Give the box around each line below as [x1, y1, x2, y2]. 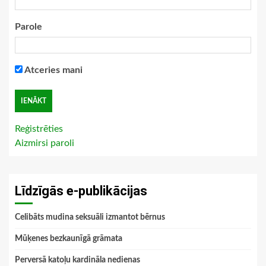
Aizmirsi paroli [15, 138, 74, 148]
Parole [15, 21, 42, 31]
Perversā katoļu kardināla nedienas [15, 255, 140, 264]
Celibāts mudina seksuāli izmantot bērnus [15, 213, 165, 221]
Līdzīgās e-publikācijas [15, 183, 147, 198]
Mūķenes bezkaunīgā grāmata [15, 234, 122, 243]
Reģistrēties [15, 123, 63, 134]
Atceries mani [23, 65, 83, 75]
